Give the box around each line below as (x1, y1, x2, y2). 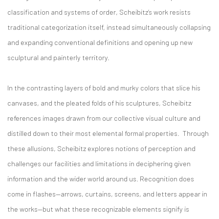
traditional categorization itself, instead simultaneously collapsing (7, 22, 211, 31)
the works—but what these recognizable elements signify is (7, 204, 189, 213)
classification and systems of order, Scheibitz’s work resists (7, 7, 191, 16)
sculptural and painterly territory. (7, 53, 109, 62)
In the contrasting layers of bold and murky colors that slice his (7, 83, 200, 92)
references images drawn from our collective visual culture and (7, 113, 200, 122)
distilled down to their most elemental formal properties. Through (7, 129, 209, 137)
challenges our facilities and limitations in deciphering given (7, 159, 191, 168)
